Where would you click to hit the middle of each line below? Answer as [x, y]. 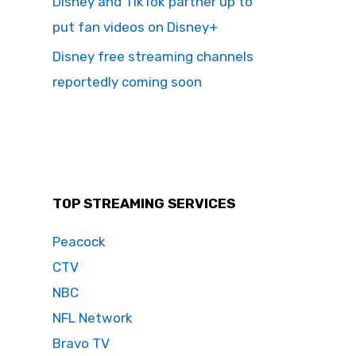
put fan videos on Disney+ [135, 27]
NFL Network [93, 318]
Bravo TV [81, 343]
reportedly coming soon [127, 82]
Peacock [79, 242]
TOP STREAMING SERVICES [144, 203]
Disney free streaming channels [153, 56]
